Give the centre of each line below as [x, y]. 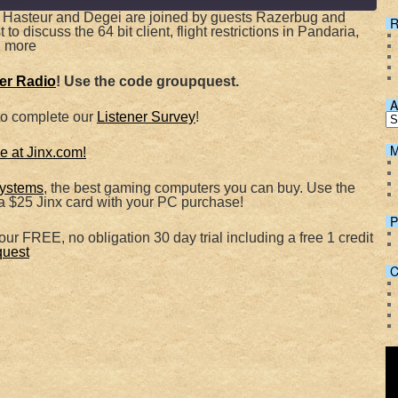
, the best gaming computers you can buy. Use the [199, 188]
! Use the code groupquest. [147, 81]
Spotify [80, 47]
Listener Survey [146, 117]
